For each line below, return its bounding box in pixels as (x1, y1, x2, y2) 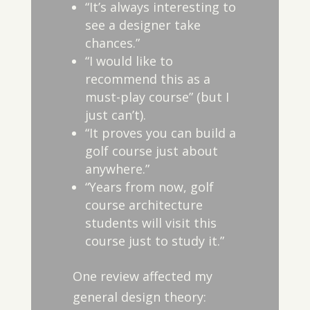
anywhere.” (84, 161, 149, 177)
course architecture (84, 197, 203, 213)
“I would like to (84, 53, 173, 69)
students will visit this (84, 215, 217, 231)
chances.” (84, 35, 140, 51)
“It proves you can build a (84, 125, 236, 141)
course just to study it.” (84, 232, 224, 249)
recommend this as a (84, 71, 210, 87)
